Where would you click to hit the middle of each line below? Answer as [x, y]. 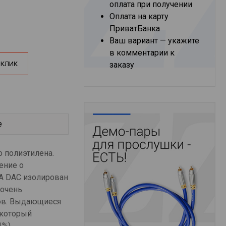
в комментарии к [142, 53]
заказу [122, 65]
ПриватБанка [135, 29]
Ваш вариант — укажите [155, 41]
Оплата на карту [139, 16]
